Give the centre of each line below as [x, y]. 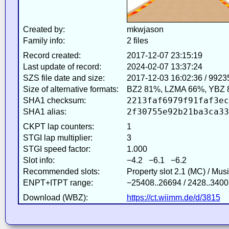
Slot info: [39, 160]
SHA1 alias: [44, 111]
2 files [137, 40]
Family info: [44, 40]
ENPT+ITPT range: [58, 182]
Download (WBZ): [55, 197]
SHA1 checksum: [54, 100]
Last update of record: [62, 66]
